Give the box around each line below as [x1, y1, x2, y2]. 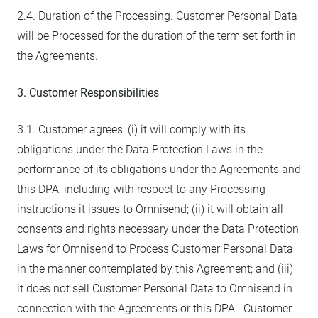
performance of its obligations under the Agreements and [17, 163, 301, 176]
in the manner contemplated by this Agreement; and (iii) [17, 262, 293, 275]
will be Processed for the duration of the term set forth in [17, 29, 296, 43]
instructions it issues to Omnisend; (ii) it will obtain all [17, 202, 283, 216]
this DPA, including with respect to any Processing [17, 182, 265, 196]
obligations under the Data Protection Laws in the [17, 143, 263, 156]
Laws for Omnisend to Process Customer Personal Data [17, 242, 293, 256]
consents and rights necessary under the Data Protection [17, 222, 299, 236]
